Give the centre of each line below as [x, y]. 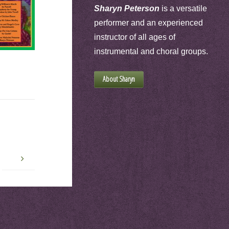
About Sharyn [119, 79]
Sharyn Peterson [127, 8]
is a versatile [183, 8]
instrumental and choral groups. [151, 51]
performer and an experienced [148, 23]
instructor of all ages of [135, 37]
